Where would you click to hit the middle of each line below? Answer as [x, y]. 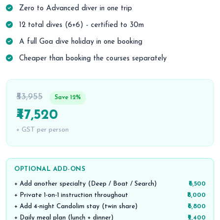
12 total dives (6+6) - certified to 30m [80, 25]
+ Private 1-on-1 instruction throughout [71, 195]
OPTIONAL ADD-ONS [50, 169]
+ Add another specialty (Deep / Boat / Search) [85, 184]
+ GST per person [42, 130]
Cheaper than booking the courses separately [92, 59]
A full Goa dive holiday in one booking [80, 42]
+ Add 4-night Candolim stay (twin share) [76, 206]
